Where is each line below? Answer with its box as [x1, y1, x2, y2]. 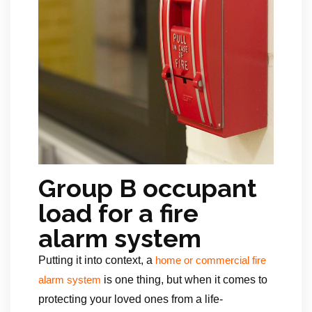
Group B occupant [38, 173, 257, 203]
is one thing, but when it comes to [101, 274, 267, 286]
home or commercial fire [155, 255, 266, 266]
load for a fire [38, 198, 198, 228]
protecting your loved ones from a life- [38, 293, 223, 305]
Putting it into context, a [38, 254, 155, 266]
